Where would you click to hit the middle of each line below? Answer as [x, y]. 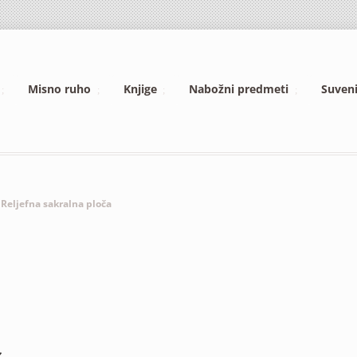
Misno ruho [60, 89]
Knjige [140, 89]
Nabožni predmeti [239, 89]
